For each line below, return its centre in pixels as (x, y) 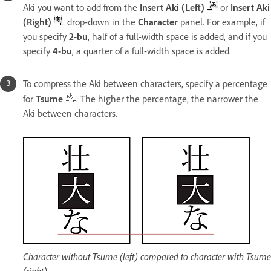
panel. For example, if (221, 22)
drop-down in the (101, 22)
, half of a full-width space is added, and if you (177, 36)
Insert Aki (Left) (173, 7)
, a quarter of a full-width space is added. (152, 51)
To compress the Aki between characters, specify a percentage (145, 83)
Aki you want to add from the (81, 7)
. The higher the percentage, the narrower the (167, 99)
